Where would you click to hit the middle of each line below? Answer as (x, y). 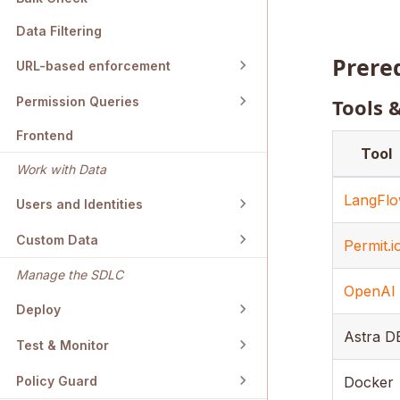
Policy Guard (57, 380)
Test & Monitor (62, 345)
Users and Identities (79, 204)
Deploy (38, 309)
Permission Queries (78, 101)
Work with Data (61, 170)
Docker (368, 382)
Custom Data (57, 239)
